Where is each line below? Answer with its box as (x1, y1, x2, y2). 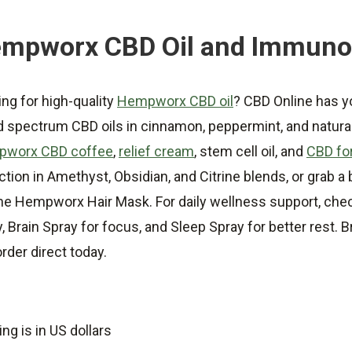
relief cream (119, 142, 194, 159)
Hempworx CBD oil (117, 92, 233, 109)
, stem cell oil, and (194, 142, 306, 159)
